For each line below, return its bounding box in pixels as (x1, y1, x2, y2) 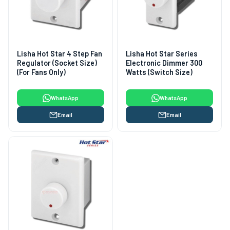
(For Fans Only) (17, 68, 66, 76)
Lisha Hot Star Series (126, 49, 198, 58)
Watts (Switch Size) (126, 68, 193, 76)
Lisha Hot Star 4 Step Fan (17, 49, 102, 58)
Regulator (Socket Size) (17, 59, 97, 67)
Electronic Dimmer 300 (126, 59, 202, 67)
